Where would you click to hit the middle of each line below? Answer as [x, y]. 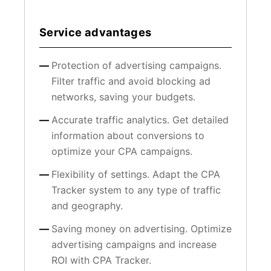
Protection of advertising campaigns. [136, 65]
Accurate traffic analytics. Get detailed [140, 119]
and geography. [87, 205]
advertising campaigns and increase [134, 244]
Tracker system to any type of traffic [136, 190]
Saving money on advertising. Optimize [142, 228]
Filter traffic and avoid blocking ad [131, 81]
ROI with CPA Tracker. [101, 260]
